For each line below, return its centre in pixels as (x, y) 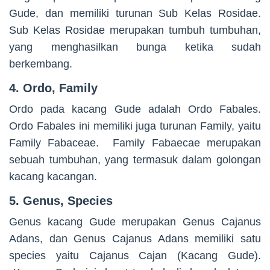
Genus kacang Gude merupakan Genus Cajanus (135, 221)
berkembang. (41, 64)
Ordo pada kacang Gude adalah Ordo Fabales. (135, 109)
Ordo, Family (60, 88)
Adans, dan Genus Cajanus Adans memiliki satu (135, 238)
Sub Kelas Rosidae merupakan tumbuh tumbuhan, (135, 30)
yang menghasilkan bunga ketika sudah (135, 47)
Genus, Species (68, 200)
